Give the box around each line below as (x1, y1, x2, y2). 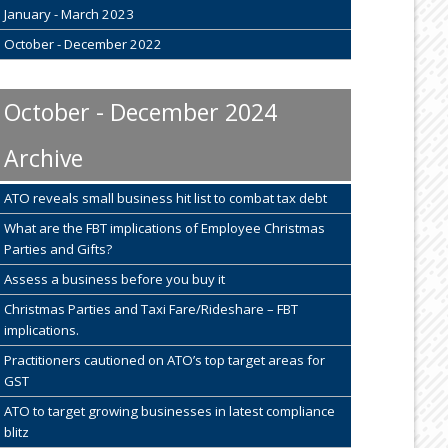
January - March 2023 (3, 5, 134, 24)
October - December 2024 (3, 96, 277, 129)
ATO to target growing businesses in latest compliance (3, 402, 335, 421)
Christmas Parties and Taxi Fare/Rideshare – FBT (3, 300, 298, 319)
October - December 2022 (3, 35, 162, 54)
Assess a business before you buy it (3, 270, 225, 289)
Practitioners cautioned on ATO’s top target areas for (3, 351, 325, 370)
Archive (3, 142, 83, 175)
